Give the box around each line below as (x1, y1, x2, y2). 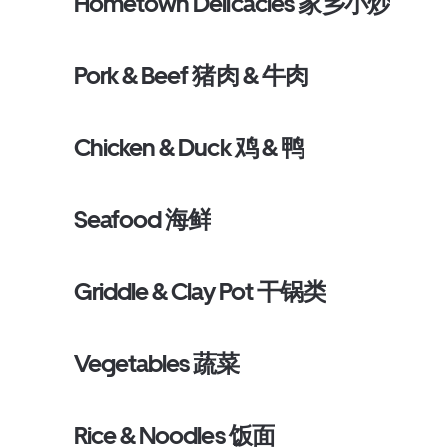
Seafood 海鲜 (74, 205, 212, 234)
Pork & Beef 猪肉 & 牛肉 (74, 61, 308, 90)
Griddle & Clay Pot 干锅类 (74, 277, 326, 306)
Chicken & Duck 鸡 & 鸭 (74, 133, 304, 162)
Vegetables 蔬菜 (74, 349, 240, 378)
